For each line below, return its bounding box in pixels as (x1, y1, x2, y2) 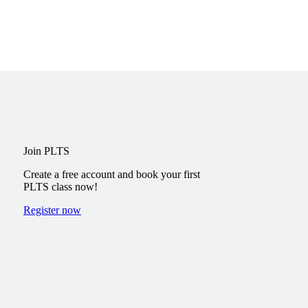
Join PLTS (23, 145, 69, 157)
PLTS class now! (23, 181, 98, 192)
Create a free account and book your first (23, 168, 200, 180)
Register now (23, 204, 81, 216)
